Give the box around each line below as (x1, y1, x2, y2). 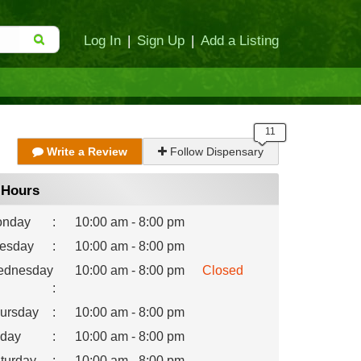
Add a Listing (201, 33, 279, 48)
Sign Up (137, 33, 185, 48)
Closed (201, 263, 243, 277)
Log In (84, 33, 121, 48)
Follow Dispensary (167, 145, 263, 158)
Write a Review (44, 145, 127, 158)
